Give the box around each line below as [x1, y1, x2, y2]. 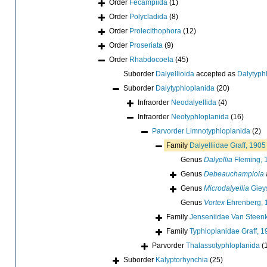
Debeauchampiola [204, 169, 264, 178]
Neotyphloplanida [171, 112, 229, 121]
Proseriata [129, 41, 163, 49]
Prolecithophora [129, 26, 181, 35]
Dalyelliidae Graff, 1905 [190, 141, 266, 150]
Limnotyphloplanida [186, 126, 250, 135]
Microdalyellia [204, 184, 249, 193]
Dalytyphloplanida [156, 83, 215, 92]
